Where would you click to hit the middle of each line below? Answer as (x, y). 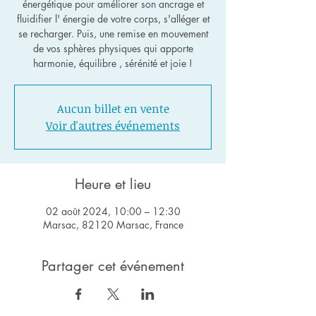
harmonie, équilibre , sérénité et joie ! (113, 63)
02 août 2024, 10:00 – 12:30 (113, 211)
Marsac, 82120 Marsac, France (113, 225)
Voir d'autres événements (113, 126)
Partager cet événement (113, 266)
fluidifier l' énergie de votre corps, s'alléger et (113, 19)
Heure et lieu (113, 184)
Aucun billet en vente (113, 109)
